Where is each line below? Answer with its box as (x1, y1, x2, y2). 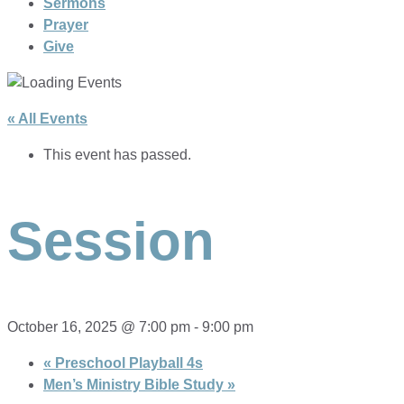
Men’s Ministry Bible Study (43, 376, 227, 392)
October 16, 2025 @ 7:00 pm (7, 318, 190, 335)
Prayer (43, 17, 88, 32)
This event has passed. (43, 147, 191, 162)
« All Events (7, 111, 87, 126)
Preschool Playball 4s (51, 354, 203, 371)
